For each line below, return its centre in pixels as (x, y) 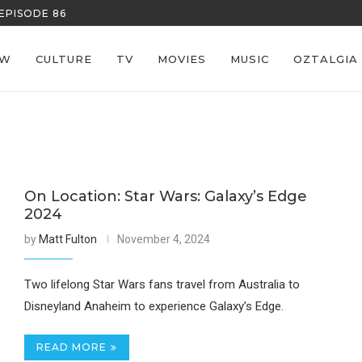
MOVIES (182, 59)
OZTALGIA (326, 59)
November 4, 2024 (163, 239)
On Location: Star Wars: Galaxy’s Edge (165, 196)
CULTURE (64, 59)
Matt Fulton (67, 239)
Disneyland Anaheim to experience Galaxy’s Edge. (154, 306)
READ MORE (71, 347)
